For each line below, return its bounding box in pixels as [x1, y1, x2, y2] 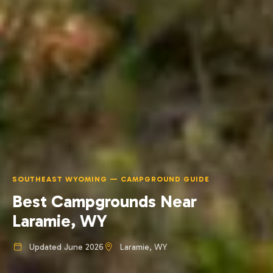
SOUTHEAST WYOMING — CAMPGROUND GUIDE [12, 175, 210, 183]
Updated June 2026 [26, 242, 104, 252]
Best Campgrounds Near [12, 191, 197, 211]
